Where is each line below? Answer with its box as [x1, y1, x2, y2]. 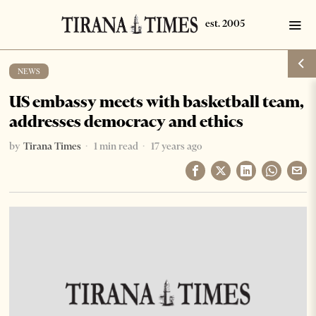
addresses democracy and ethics [9, 111, 244, 131]
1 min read [92, 140, 139, 152]
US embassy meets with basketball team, [9, 92, 305, 111]
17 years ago [149, 140, 202, 152]
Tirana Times [23, 140, 82, 152]
